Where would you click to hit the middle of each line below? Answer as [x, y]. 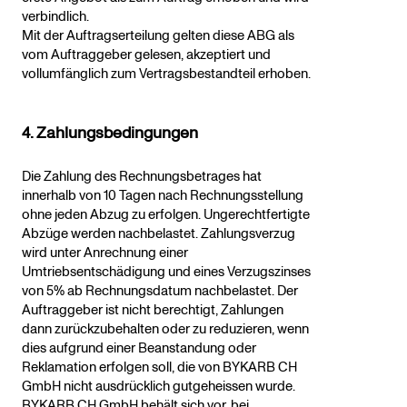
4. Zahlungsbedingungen [110, 134]
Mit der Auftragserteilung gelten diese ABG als [158, 36]
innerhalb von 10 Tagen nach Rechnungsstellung [163, 196]
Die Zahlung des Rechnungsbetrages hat [142, 177]
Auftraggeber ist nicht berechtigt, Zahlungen [153, 311]
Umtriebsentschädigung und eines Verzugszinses [166, 273]
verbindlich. [55, 17]
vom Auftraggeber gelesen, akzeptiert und [146, 55]
